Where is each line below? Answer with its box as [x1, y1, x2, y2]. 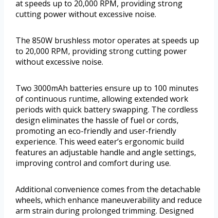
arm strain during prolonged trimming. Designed [16, 205, 194, 217]
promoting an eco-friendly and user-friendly [16, 126, 176, 137]
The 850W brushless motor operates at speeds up [16, 35, 199, 46]
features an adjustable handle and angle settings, [16, 147, 196, 158]
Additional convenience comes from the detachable [16, 184, 200, 195]
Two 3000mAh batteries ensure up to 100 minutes [16, 83, 199, 94]
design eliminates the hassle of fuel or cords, [16, 115, 179, 126]
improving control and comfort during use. [16, 158, 171, 169]
